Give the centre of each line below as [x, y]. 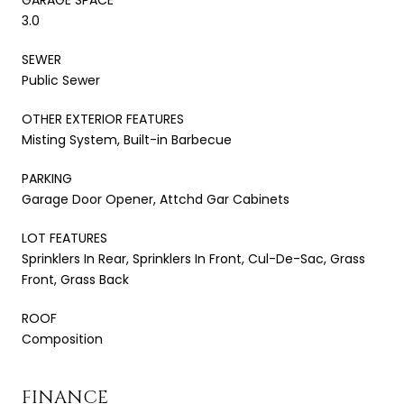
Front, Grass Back [75, 279]
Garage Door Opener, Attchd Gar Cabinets [156, 199]
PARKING [47, 178]
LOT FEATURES [64, 238]
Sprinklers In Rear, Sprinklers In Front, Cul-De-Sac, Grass [193, 258]
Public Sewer [61, 80]
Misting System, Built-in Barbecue [127, 139]
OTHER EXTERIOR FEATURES [103, 119]
